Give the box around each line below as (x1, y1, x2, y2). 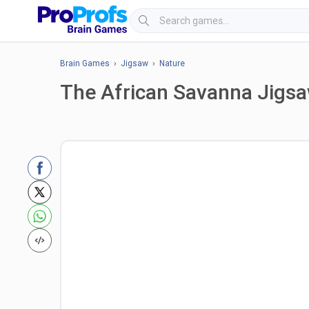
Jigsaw (121, 59, 148, 68)
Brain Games (60, 59, 110, 68)
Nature (159, 59, 185, 68)
